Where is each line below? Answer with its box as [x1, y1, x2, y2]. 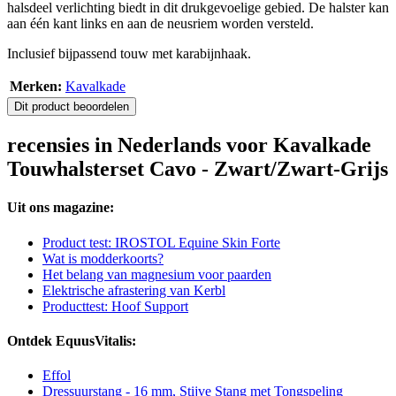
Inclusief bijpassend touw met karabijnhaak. [7, 46, 251, 62]
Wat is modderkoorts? [42, 250, 164, 266]
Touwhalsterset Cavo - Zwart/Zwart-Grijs [7, 157, 388, 181]
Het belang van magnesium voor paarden [42, 266, 271, 282]
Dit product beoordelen [14, 100, 129, 114]
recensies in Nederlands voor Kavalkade [7, 133, 371, 157]
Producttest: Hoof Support [42, 298, 188, 314]
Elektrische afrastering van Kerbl [42, 282, 225, 298]
